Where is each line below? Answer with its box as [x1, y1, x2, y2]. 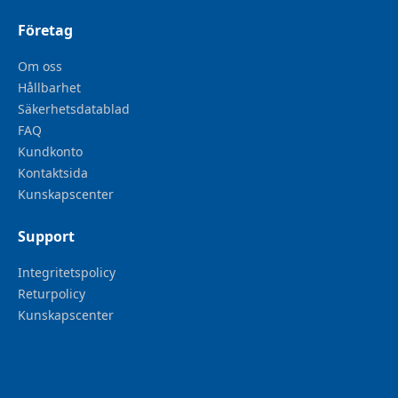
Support [18, 227, 75, 247]
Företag [18, 20, 73, 41]
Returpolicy [18, 285, 85, 303]
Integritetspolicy [18, 264, 115, 282]
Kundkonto [18, 143, 83, 161]
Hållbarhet [18, 79, 81, 97]
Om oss [18, 58, 62, 76]
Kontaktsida [18, 164, 88, 182]
